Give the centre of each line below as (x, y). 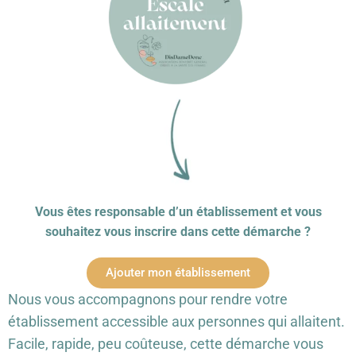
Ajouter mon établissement (178, 272)
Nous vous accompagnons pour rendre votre (148, 299)
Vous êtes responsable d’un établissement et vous (178, 211)
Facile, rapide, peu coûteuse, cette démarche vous (166, 343)
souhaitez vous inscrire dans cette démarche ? (178, 231)
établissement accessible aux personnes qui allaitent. (176, 321)
